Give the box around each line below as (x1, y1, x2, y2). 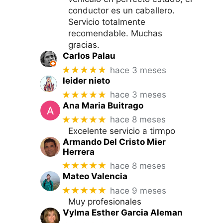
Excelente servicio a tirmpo (68, 125, 175, 136)
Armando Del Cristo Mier (62, 136, 166, 147)
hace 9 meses (110, 185, 167, 196)
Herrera (62, 146, 95, 157)
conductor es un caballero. (68, 5, 175, 16)
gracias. (68, 40, 100, 50)
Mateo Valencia (62, 171, 127, 182)
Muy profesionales (68, 197, 141, 207)
